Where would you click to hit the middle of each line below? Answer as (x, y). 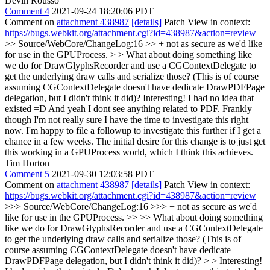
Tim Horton (27, 163)
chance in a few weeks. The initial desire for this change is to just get (135, 141)
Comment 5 (27, 174)
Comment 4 (27, 11)
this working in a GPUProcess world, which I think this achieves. (129, 152)
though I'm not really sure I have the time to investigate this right (127, 120)
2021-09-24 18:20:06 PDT (103, 11)
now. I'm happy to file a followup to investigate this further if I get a (133, 130)
